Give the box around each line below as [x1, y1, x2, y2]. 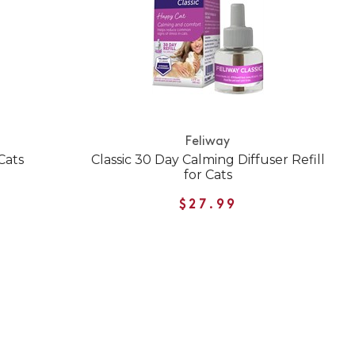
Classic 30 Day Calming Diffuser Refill [90, 152, 325, 168]
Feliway [185, 136, 231, 149]
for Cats [183, 167, 232, 183]
